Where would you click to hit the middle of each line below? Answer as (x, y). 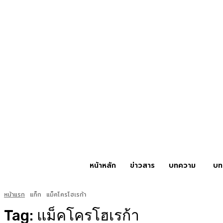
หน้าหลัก (103, 166)
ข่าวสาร (142, 166)
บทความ (182, 166)
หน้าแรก (14, 195)
